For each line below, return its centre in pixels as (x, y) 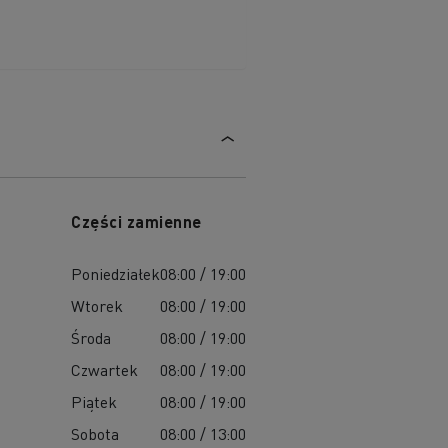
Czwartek (105, 369)
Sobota (95, 433)
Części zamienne (136, 221)
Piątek (94, 401)
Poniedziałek (116, 273)
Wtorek (97, 305)
